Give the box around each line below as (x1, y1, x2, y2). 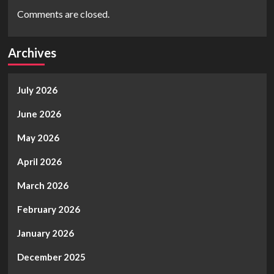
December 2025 (17, 251, 86, 263)
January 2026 (17, 228, 74, 239)
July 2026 (17, 84, 57, 96)
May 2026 (17, 132, 59, 144)
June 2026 (17, 108, 61, 120)
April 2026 (17, 156, 62, 168)
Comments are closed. (17, 8, 109, 20)
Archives (7, 45, 56, 61)
